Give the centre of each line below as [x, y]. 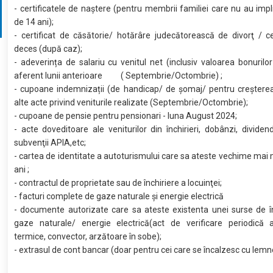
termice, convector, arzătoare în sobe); [88, 236]
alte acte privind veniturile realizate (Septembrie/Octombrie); [131, 102]
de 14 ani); [34, 22]
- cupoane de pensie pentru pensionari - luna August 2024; [127, 116]
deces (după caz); [48, 49]
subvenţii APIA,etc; [51, 143]
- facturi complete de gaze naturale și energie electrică [120, 196]
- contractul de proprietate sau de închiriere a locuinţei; [118, 183]
